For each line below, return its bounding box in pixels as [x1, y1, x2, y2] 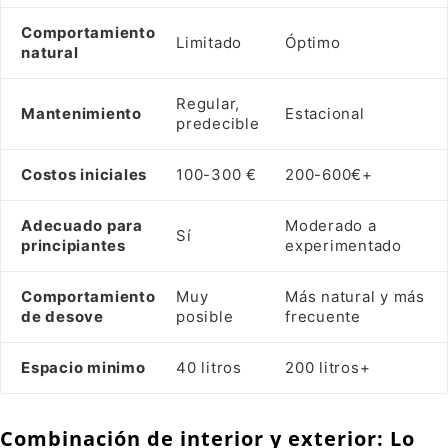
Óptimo [285, 33, 341, 53]
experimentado [285, 236, 402, 256]
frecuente [285, 307, 361, 327]
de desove [21, 307, 104, 327]
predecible [176, 114, 260, 134]
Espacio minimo [21, 358, 146, 378]
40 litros [176, 358, 242, 378]
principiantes [21, 236, 126, 256]
